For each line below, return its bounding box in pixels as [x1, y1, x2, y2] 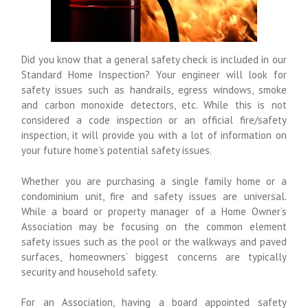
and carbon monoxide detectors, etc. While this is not [21, 98, 287, 112]
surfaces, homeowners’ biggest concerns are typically [21, 250, 287, 263]
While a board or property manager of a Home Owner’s [21, 204, 287, 218]
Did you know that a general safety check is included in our [21, 53, 287, 67]
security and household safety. [21, 265, 158, 278]
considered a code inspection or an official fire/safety [21, 113, 287, 127]
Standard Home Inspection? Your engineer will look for [21, 68, 287, 82]
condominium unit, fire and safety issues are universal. [21, 189, 287, 203]
